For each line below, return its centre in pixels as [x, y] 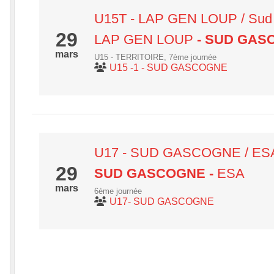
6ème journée [118, 191]
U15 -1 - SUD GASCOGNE [168, 68]
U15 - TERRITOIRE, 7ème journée [155, 57]
